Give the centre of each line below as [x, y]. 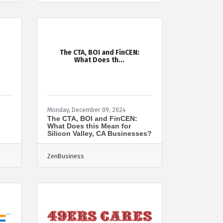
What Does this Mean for [89, 126]
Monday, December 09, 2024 [86, 110]
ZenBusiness [65, 156]
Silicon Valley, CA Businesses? [99, 133]
